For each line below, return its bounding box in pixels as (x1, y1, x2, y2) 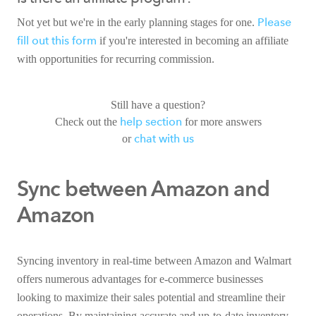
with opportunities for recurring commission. (17, 52, 214, 65)
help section (119, 114, 182, 128)
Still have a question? (111, 98, 205, 111)
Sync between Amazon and (17, 175, 269, 202)
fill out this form (17, 33, 97, 47)
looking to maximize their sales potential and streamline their (17, 291, 285, 303)
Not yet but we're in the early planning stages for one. (17, 16, 257, 28)
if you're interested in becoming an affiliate (97, 34, 288, 47)
